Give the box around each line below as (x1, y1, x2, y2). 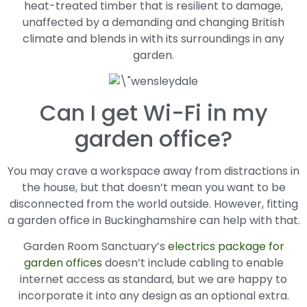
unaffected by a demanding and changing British (23, 14, 284, 30)
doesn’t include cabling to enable (101, 255, 284, 271)
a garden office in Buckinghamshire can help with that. (7, 212, 300, 228)
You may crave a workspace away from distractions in (8, 162, 299, 179)
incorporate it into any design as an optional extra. (18, 288, 289, 304)
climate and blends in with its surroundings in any (23, 30, 284, 47)
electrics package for (167, 238, 284, 255)
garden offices (23, 255, 102, 271)
